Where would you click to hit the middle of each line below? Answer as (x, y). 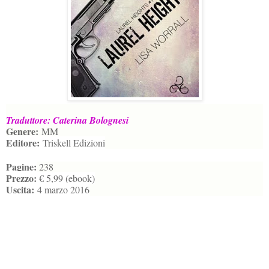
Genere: (22, 131)
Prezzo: (21, 178)
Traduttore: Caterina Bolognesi (67, 120)
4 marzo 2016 (62, 189)
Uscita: (20, 189)
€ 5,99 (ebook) (66, 178)
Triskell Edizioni (72, 142)
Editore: (23, 142)
